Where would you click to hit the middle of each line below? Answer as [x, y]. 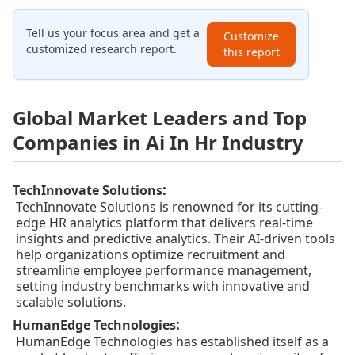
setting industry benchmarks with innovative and [163, 286]
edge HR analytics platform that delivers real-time [164, 223]
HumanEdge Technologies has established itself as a [172, 342]
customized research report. [101, 49]
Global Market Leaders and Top [160, 118]
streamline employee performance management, [164, 271]
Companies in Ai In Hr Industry [158, 143]
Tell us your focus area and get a [113, 33]
